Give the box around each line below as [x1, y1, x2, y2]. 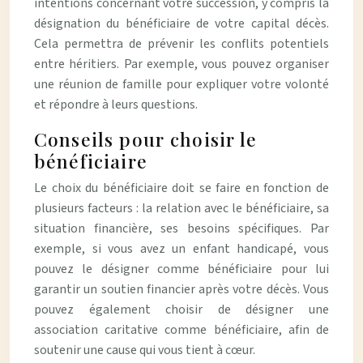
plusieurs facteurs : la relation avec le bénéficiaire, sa [34, 199, 329, 217]
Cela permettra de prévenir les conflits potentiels [34, 35, 329, 53]
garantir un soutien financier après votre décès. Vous [34, 280, 329, 298]
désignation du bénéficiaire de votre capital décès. [34, 15, 329, 32]
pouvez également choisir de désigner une [34, 301, 329, 318]
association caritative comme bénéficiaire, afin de [34, 321, 329, 339]
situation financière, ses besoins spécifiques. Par [34, 220, 329, 237]
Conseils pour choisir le [34, 126, 258, 152]
